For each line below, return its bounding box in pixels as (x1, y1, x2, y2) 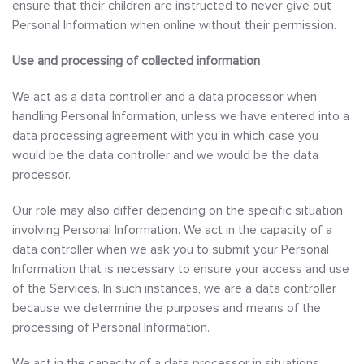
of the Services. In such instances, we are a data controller (12, 280, 336, 297)
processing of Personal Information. (12, 319, 210, 336)
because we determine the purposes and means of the (12, 300, 321, 316)
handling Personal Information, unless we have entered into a (12, 108, 349, 124)
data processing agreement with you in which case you (12, 128, 318, 144)
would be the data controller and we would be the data (12, 147, 318, 163)
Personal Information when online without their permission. (12, 17, 336, 33)
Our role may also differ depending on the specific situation (12, 202, 343, 219)
